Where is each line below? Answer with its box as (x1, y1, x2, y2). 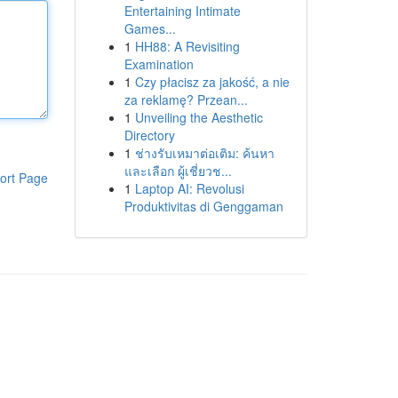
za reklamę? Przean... (123, 91, 248, 108)
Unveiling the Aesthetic (134, 108, 263, 126)
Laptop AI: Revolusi (134, 179, 244, 197)
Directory (123, 126, 175, 144)
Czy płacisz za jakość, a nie (134, 73, 290, 91)
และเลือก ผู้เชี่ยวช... (123, 162, 232, 179)
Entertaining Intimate (123, 2, 241, 20)
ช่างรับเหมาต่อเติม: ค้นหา (134, 144, 275, 162)
